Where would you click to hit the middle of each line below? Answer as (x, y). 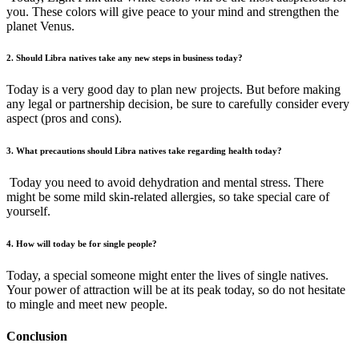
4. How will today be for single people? (82, 244)
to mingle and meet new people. (87, 305)
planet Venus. (40, 26)
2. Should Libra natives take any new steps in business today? (125, 58)
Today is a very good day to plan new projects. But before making (173, 90)
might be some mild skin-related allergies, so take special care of (168, 197)
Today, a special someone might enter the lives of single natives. (167, 276)
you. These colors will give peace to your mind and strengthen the (173, 11)
